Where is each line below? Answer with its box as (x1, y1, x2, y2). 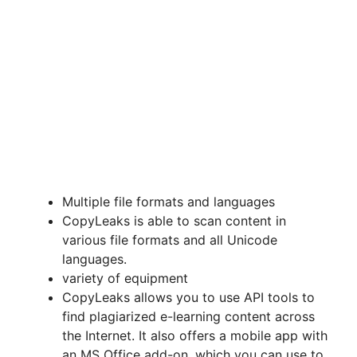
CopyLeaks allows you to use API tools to (62, 289, 315, 306)
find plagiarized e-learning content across (62, 308, 315, 325)
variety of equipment (62, 270, 188, 287)
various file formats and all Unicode (62, 232, 277, 249)
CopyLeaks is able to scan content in (62, 213, 286, 229)
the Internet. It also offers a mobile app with (62, 328, 328, 344)
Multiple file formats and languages (62, 194, 275, 210)
